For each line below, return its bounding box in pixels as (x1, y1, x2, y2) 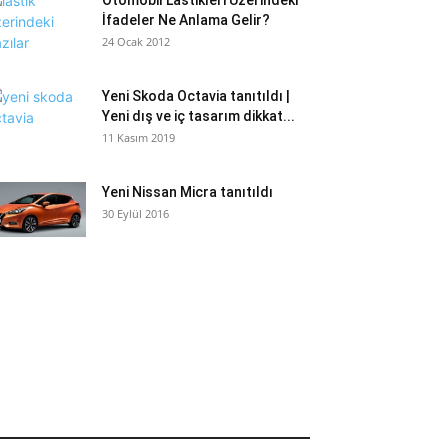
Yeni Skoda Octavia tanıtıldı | (102, 88, 290, 104)
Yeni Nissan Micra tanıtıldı (102, 184, 273, 200)
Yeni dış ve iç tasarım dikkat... (102, 108, 295, 124)
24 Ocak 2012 (102, 34, 170, 49)
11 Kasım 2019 (102, 130, 175, 145)
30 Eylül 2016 (102, 206, 169, 221)
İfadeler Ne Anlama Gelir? (102, 12, 270, 28)
